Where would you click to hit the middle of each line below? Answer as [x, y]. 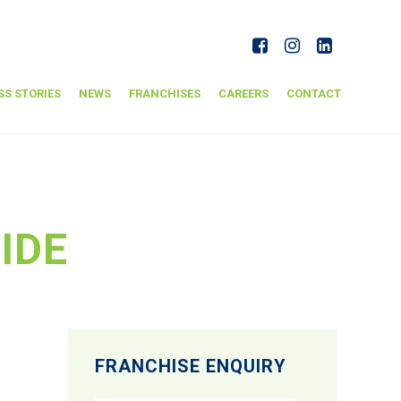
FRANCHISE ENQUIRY [191, 366]
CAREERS [243, 94]
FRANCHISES [164, 94]
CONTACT [313, 94]
